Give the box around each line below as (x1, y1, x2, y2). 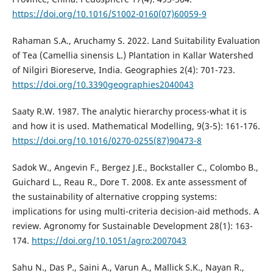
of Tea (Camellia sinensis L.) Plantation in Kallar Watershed (12, 49, 253, 62)
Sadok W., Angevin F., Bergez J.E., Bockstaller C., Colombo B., (12, 161, 258, 174)
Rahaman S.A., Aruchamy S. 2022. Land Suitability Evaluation (12, 35, 260, 47)
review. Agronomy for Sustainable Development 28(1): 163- (12, 220, 253, 232)
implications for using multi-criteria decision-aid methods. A (12, 205, 259, 218)
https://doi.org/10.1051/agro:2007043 (31, 235, 186, 247)
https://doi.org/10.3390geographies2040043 (12, 79, 194, 91)
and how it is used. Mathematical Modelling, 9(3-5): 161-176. (12, 120, 260, 132)
